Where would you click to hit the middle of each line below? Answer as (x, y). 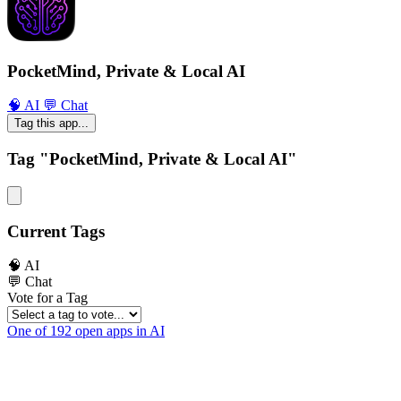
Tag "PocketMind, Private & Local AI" (152, 159)
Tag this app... (51, 124)
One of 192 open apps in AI (86, 331)
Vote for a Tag (47, 298)
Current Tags (56, 231)
